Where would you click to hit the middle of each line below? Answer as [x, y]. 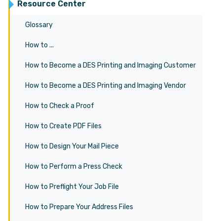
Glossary [39, 25]
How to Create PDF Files [63, 126]
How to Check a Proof [60, 106]
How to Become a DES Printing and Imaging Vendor [106, 86]
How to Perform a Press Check [74, 166]
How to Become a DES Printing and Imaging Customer [110, 65]
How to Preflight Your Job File [72, 187]
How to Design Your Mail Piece [72, 146]
